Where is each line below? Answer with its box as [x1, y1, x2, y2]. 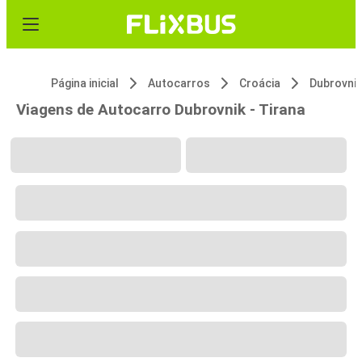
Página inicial [51, 77, 119, 90]
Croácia [239, 77, 280, 90]
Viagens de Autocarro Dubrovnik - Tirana [16, 100, 305, 119]
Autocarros [148, 77, 210, 90]
